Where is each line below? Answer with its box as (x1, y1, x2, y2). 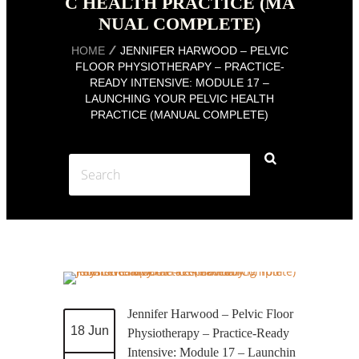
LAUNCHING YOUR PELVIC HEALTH (85, 92, 274, 106)
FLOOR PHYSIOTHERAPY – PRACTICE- (75, 60, 284, 74)
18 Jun (70, 324, 109, 338)
